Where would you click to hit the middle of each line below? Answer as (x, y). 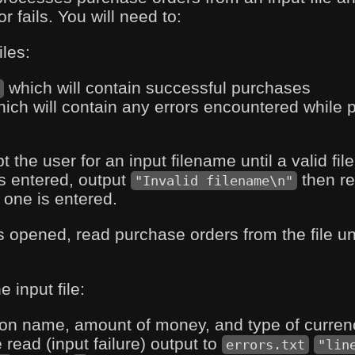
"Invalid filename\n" (214, 181)
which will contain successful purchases (158, 87)
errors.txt (265, 344)
